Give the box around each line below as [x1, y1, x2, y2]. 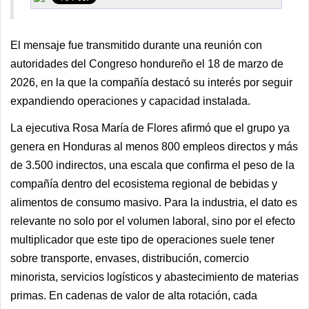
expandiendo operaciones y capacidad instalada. [10, 95, 250, 107]
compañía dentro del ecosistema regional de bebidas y [10, 178, 277, 190]
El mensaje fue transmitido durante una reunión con [10, 39, 262, 51]
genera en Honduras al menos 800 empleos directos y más [10, 141, 298, 152]
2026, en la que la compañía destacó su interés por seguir [10, 77, 292, 88]
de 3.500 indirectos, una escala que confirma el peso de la [10, 159, 295, 171]
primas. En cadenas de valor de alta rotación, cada [10, 290, 257, 301]
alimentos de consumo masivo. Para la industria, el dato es [10, 197, 297, 208]
